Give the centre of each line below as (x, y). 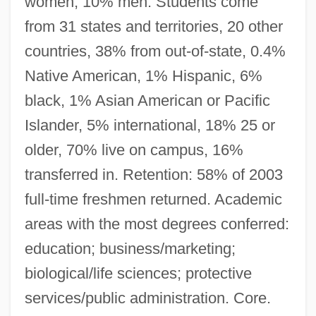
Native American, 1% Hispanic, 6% (143, 75)
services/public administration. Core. (147, 298)
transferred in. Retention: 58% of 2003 (153, 174)
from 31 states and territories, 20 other (153, 26)
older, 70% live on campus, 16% (134, 150)
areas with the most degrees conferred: (157, 224)
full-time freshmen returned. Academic (153, 199)
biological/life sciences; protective (138, 273)
